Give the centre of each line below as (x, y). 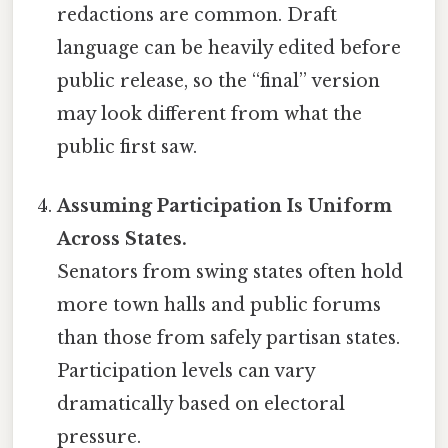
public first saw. (127, 146)
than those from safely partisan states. (229, 337)
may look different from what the (210, 113)
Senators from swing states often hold (230, 271)
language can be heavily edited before (229, 47)
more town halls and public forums (219, 304)
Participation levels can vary (186, 370)
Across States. (122, 238)
